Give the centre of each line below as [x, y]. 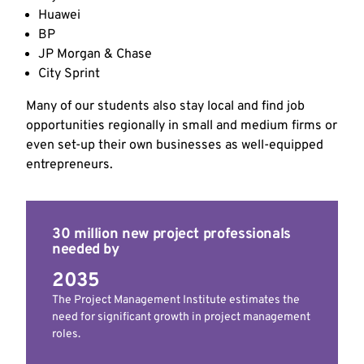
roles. [66, 335]
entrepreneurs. [69, 165]
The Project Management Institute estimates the [176, 301]
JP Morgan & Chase [95, 55]
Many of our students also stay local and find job [165, 107]
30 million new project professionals [172, 235]
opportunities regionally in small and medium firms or [182, 126]
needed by [86, 250]
